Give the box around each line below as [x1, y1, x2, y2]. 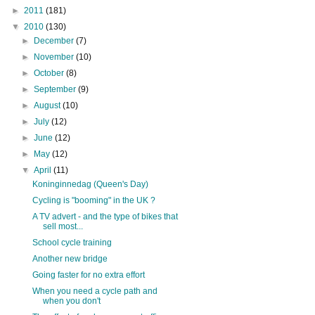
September [34, 84, 79, 94]
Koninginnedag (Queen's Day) [32, 179, 148, 189]
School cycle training [32, 237, 112, 247]
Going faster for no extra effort [32, 269, 145, 280]
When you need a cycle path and [32, 285, 157, 296]
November [34, 51, 77, 62]
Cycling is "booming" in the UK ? [32, 195, 155, 205]
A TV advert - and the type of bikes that [32, 211, 178, 221]
